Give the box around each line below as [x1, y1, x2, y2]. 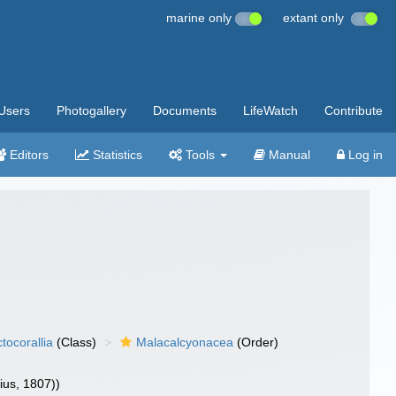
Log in [345, 148, 383, 162]
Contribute [324, 103, 383, 118]
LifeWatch [243, 103, 298, 118]
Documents [153, 103, 217, 118]
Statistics [89, 148, 142, 162]
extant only [283, 11, 351, 25]
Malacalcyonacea [136, 335, 234, 349]
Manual [265, 148, 310, 162]
